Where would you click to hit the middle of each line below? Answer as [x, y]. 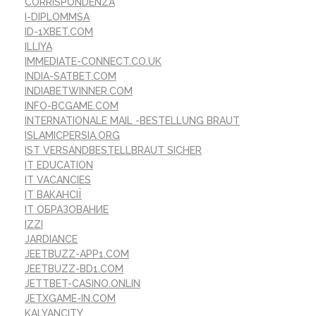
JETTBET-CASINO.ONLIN [83, 283]
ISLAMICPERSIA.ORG [72, 135]
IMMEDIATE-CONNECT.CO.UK [93, 61]
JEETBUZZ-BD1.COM [74, 268]
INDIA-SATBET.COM [71, 76]
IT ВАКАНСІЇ [53, 194]
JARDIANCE [51, 239]
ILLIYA [38, 46]
